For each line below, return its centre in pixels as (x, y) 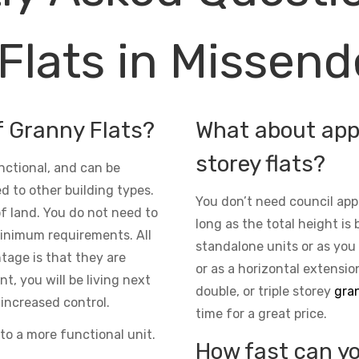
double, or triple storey (265, 291)
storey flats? (260, 163)
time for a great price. (261, 313)
